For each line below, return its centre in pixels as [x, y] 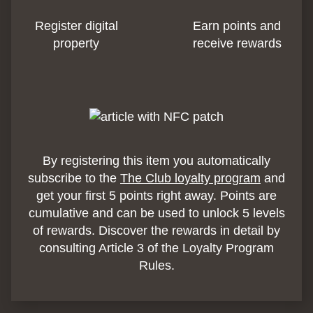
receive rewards [237, 44]
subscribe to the [74, 179]
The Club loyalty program [190, 179]
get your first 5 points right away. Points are [156, 196]
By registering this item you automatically [156, 161]
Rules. [156, 266]
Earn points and [237, 26]
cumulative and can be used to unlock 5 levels [156, 213]
